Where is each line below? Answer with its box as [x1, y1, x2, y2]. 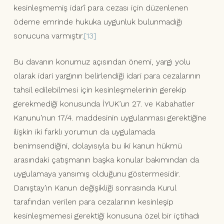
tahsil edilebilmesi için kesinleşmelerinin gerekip [13, 85, 186, 95]
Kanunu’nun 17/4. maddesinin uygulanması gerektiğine [13, 113, 206, 123]
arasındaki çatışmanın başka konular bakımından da [13, 155, 199, 165]
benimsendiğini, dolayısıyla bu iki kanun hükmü [13, 141, 182, 151]
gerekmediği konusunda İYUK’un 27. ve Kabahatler [13, 99, 194, 109]
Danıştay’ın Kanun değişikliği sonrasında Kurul [13, 183, 176, 193]
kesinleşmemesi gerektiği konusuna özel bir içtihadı [13, 211, 199, 221]
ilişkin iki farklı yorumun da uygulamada [13, 127, 155, 137]
